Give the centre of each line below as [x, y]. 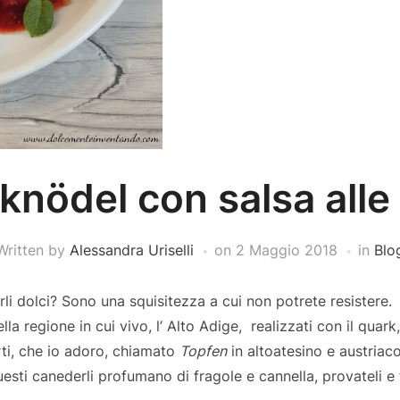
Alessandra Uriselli [132, 250]
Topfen [203, 351]
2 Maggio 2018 [287, 250]
